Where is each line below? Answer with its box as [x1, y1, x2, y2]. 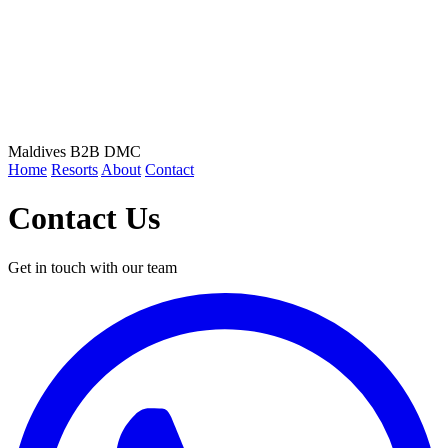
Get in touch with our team [8, 258, 177, 276]
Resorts [51, 161, 98, 178]
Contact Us [8, 200, 160, 237]
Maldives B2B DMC [8, 143, 141, 160]
